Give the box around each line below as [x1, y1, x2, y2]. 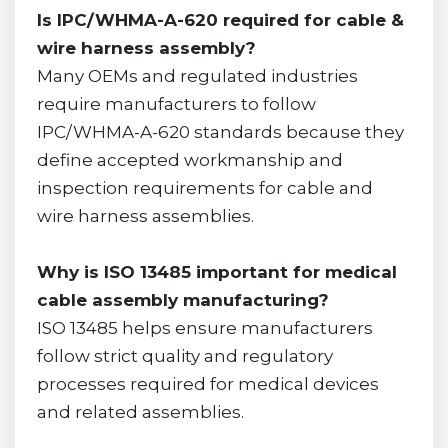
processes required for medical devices [36, 373, 379, 394]
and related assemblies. [36, 401, 244, 422]
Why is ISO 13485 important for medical [36, 261, 397, 282]
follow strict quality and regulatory [36, 345, 333, 366]
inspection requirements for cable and [36, 177, 373, 198]
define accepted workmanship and [36, 149, 343, 170]
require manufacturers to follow [36, 93, 316, 114]
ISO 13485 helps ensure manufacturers [36, 317, 373, 338]
